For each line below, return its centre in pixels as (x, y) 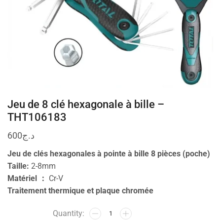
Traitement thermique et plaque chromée (80, 190)
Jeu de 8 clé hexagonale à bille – (86, 104)
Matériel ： (28, 178)
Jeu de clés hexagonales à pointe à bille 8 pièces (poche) (109, 153)
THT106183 (37, 117)
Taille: (19, 166)
